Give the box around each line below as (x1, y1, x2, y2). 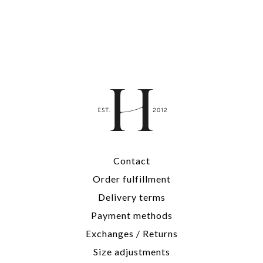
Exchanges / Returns (85, 228, 178, 240)
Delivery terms (97, 191, 166, 203)
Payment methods (90, 210, 173, 221)
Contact (113, 155, 150, 167)
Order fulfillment (92, 173, 171, 185)
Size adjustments (93, 246, 170, 258)
